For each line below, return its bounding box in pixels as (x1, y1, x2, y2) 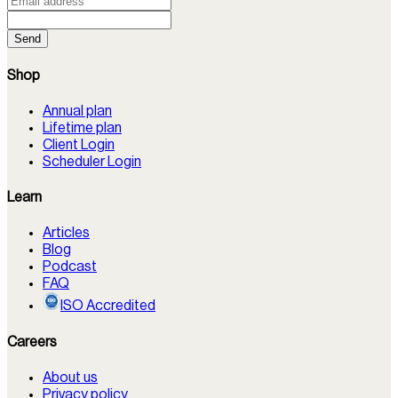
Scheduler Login (43, 154, 141, 169)
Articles (43, 226, 90, 241)
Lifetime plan (43, 120, 122, 135)
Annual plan (43, 103, 112, 118)
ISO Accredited (60, 298, 155, 314)
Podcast (43, 259, 97, 275)
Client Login (43, 137, 115, 152)
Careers (7, 334, 57, 349)
